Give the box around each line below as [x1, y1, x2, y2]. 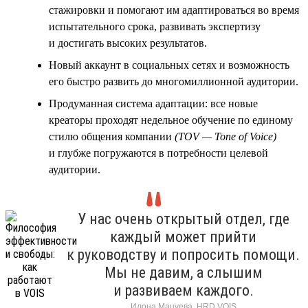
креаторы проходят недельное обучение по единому [49, 113, 293, 126]
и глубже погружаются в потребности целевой [49, 146, 268, 159]
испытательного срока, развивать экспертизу [49, 20, 261, 32]
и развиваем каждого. [113, 281, 254, 299]
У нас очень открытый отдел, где [77, 210, 289, 228]
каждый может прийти [110, 228, 256, 245]
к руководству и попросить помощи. [67, 245, 300, 263]
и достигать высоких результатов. [49, 36, 207, 49]
